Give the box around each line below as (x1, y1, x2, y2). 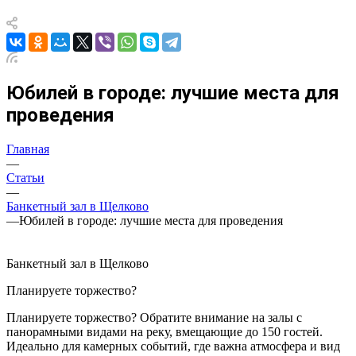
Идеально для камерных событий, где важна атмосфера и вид (6, 339, 340, 353)
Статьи (6, 170, 44, 184)
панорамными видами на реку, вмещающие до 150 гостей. (6, 324, 323, 339)
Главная (6, 141, 49, 156)
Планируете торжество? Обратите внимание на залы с (6, 310, 302, 324)
